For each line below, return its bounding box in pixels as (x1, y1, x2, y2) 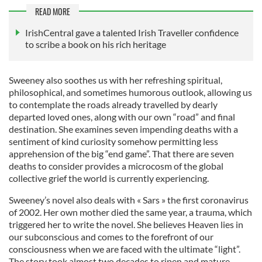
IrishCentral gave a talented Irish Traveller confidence (25, 27, 239, 39)
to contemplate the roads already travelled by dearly (9, 99, 218, 111)
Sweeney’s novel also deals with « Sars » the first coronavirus (9, 194, 249, 206)
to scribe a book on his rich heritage (25, 39, 166, 50)
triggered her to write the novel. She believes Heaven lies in (9, 219, 243, 230)
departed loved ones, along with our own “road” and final (9, 111, 235, 123)
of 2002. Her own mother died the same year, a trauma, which (9, 206, 252, 218)
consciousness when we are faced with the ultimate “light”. (9, 243, 240, 255)
